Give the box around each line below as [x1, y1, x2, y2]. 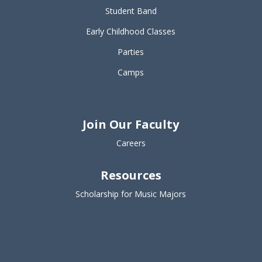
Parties [118, 46, 144, 57]
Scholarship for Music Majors [75, 188, 187, 199]
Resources [100, 167, 161, 183]
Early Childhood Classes [86, 26, 176, 37]
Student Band [105, 5, 157, 16]
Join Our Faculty [82, 116, 180, 132]
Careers [116, 137, 146, 149]
